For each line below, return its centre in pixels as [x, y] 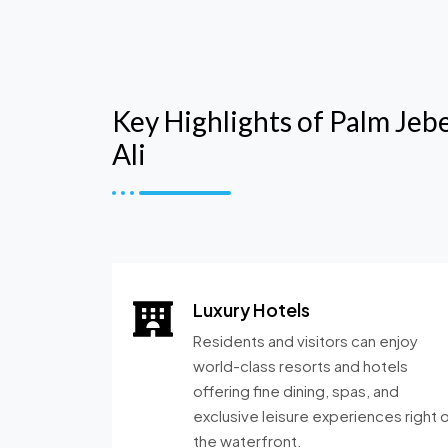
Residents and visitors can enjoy [305, 340]
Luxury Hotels [251, 309]
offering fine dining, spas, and [296, 390]
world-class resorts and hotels [300, 365]
